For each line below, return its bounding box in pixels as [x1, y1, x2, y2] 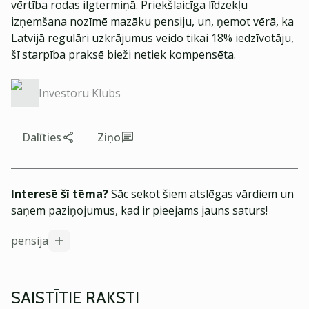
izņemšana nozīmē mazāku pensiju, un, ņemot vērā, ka [11, 14, 294, 29]
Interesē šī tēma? [11, 186, 108, 201]
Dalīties [22, 130, 61, 145]
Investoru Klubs [39, 86, 121, 101]
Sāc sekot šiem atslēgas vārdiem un [108, 186, 294, 201]
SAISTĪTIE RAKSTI [11, 288, 139, 308]
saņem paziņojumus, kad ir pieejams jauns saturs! [11, 203, 268, 218]
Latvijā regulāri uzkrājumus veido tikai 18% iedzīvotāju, [11, 30, 294, 46]
